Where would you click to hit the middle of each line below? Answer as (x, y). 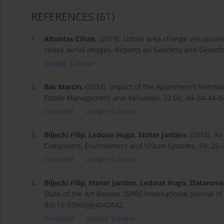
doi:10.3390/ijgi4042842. (84, 205)
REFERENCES (62, 17)
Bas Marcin (63, 87)
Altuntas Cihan (69, 39)
